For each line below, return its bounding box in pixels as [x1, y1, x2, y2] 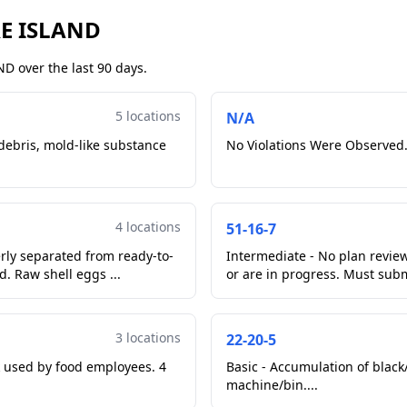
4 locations [115, 218, 181, 235]
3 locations [115, 329, 181, 346]
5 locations [115, 107, 181, 124]
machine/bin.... [226, 376, 318, 393]
